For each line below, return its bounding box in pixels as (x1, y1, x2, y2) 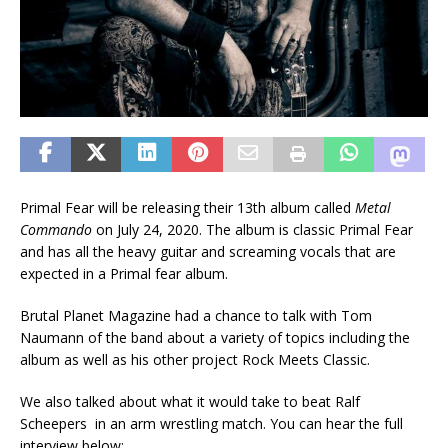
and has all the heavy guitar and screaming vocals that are (20, 242, 396, 261)
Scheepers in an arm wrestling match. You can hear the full (20, 414, 403, 433)
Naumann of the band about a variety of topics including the (20, 328, 410, 347)
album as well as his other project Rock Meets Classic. (20, 350, 370, 369)
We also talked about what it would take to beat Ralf (20, 392, 360, 411)
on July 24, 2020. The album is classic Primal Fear (92, 220, 413, 239)
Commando (20, 220, 92, 239)
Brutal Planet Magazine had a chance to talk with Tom (20, 306, 372, 325)
